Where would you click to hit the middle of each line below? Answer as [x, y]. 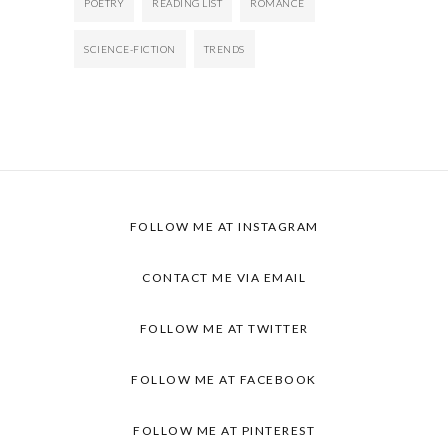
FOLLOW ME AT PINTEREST [224, 431]
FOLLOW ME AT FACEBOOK [224, 380]
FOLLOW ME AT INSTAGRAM [224, 227]
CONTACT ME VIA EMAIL [224, 278]
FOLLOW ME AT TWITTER [224, 329]
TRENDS [224, 49]
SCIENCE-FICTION [130, 49]
